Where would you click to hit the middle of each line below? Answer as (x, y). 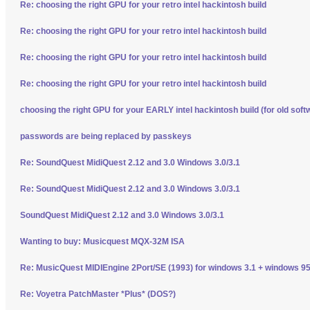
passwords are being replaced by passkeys (106, 136)
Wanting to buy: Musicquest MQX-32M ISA (102, 241)
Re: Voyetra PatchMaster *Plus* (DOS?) (98, 294)
